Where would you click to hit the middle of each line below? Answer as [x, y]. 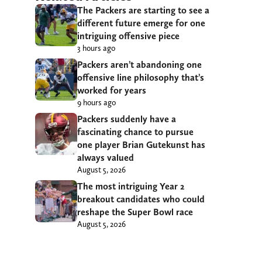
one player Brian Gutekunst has [141, 145]
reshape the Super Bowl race [135, 212]
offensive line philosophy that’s [141, 78]
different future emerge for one [141, 23]
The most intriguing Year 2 [131, 187]
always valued [106, 158]
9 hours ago [96, 103]
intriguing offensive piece [128, 36]
